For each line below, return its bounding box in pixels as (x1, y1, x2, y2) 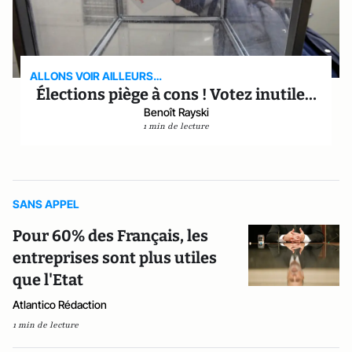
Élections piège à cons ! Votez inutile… (35, 85, 317, 104)
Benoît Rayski (143, 105, 209, 119)
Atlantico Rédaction (13, 298, 107, 311)
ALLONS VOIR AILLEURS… (30, 69, 163, 82)
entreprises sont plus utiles (13, 248, 217, 267)
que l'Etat (13, 270, 83, 289)
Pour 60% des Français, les (13, 226, 208, 245)
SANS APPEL (13, 197, 79, 211)
